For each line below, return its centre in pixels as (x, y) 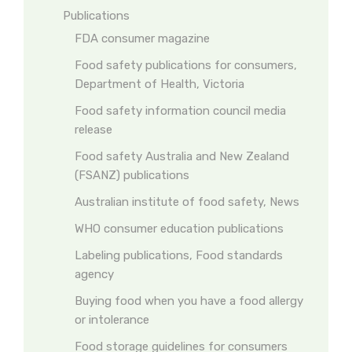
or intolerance (112, 320)
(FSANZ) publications (132, 175)
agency (94, 274)
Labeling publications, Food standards (179, 255)
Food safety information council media (180, 111)
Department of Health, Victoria (159, 84)
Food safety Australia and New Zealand (182, 156)
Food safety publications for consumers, (186, 65)
